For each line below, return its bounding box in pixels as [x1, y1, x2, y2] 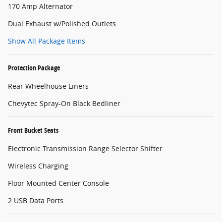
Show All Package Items [8, 36, 85, 46]
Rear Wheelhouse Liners [8, 81, 89, 91]
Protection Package [8, 63, 60, 73]
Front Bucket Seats [8, 125, 58, 135]
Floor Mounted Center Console [8, 178, 109, 188]
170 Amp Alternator [8, 1, 73, 11]
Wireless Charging [8, 161, 68, 171]
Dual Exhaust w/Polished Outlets [8, 19, 116, 29]
